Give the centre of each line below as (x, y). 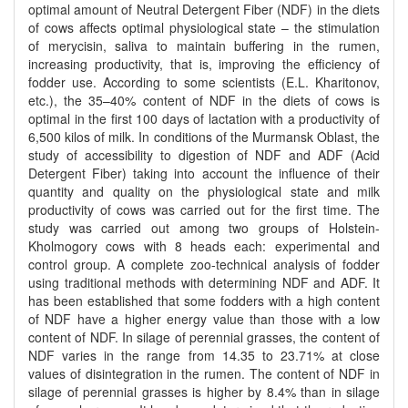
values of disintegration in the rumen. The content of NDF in (204, 373)
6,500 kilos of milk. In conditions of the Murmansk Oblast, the (204, 137)
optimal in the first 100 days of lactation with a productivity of (204, 118)
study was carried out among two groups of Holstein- (204, 228)
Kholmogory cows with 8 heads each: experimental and (204, 246)
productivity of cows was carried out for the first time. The (204, 209)
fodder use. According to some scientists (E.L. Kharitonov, (204, 82)
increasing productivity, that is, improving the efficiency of (204, 64)
